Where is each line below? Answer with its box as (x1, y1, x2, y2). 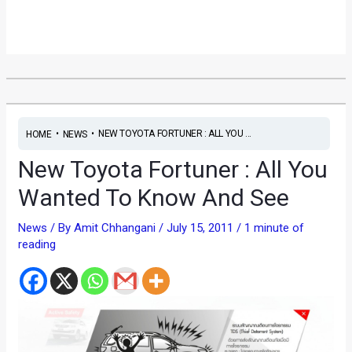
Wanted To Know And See (18, 184, 290, 212)
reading (18, 237, 57, 252)
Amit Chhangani (74, 221, 159, 236)
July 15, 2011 (167, 221, 237, 236)
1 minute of (244, 221, 305, 236)
